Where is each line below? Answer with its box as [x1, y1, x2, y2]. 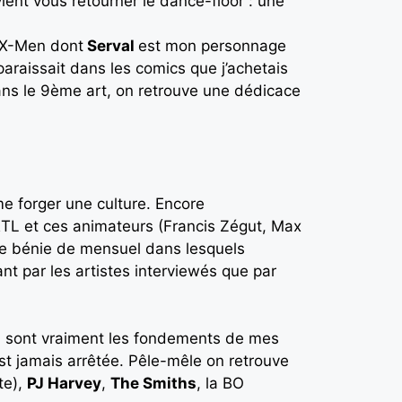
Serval [83, 36, 138, 55]
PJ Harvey [27, 374, 101, 393]
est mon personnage [138, 36, 286, 55]
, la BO [197, 374, 244, 393]
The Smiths [110, 374, 197, 393]
